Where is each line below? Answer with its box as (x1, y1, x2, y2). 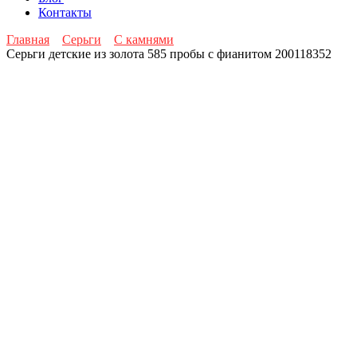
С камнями (114, 33, 174, 47)
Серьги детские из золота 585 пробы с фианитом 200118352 (6, 47, 331, 61)
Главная (6, 33, 49, 47)
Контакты (38, 6, 92, 20)
